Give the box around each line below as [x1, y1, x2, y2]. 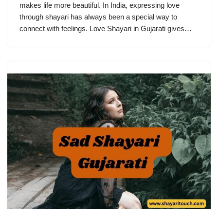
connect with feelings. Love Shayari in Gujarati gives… [19, 24, 194, 33]
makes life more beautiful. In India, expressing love [19, 1, 180, 10]
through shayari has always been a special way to [19, 13, 177, 21]
